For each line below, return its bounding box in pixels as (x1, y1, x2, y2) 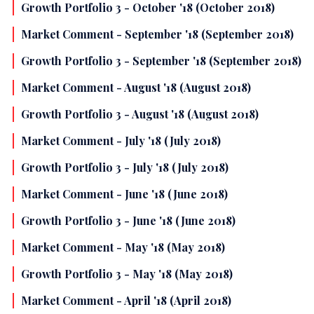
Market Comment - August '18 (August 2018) (21, 80, 251, 95)
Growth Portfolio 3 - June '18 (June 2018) (21, 213, 235, 228)
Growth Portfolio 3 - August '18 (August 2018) (21, 107, 259, 122)
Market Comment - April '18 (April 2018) (21, 293, 231, 308)
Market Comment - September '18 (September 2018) (21, 27, 294, 42)
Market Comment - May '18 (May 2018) (21, 240, 225, 255)
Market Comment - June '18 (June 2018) (21, 186, 228, 202)
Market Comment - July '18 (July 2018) (21, 133, 221, 149)
